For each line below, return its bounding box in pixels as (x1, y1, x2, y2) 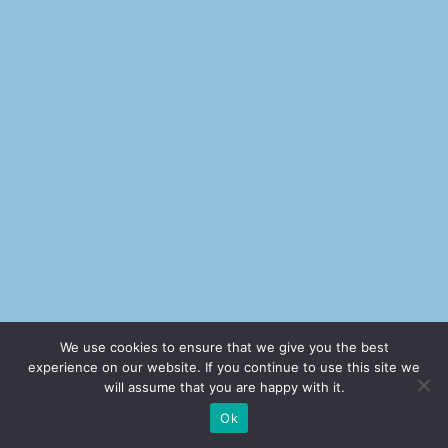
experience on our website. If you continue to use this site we (28, 359, 420, 375)
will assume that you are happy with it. (103, 379, 345, 395)
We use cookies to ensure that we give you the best (59, 339, 389, 355)
